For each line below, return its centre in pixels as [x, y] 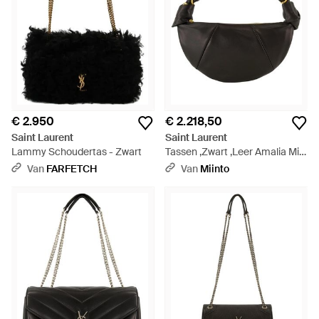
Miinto [215, 169]
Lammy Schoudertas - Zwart [77, 152]
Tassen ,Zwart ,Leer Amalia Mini [236, 152]
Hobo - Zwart [195, 166]
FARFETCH [72, 169]
